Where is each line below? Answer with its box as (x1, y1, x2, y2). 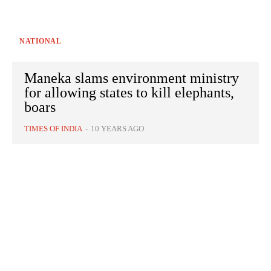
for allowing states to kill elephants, (24, 85, 234, 101)
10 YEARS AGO (91, 124, 144, 134)
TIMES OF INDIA (24, 124, 82, 134)
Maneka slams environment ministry (24, 70, 239, 87)
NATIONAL (19, 37, 61, 46)
